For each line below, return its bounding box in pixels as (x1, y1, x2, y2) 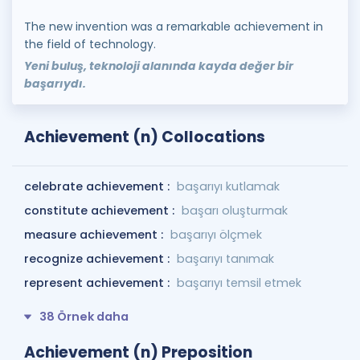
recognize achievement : (24, 251, 173, 267)
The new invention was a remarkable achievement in (24, 18, 323, 35)
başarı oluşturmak (182, 202, 288, 219)
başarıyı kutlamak (177, 178, 280, 194)
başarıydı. (24, 76, 86, 92)
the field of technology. (24, 36, 156, 52)
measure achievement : (24, 227, 166, 243)
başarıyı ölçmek (170, 227, 262, 243)
